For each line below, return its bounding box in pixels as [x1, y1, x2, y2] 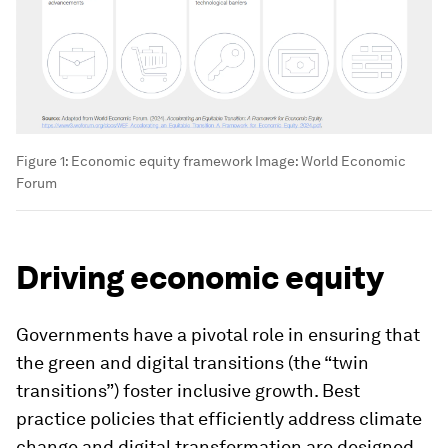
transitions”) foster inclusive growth [16, 380, 314, 402]
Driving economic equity [16, 258, 384, 298]
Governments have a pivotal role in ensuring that [16, 324, 420, 346]
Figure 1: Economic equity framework [16, 153, 252, 170]
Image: [252, 153, 301, 170]
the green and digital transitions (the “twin [16, 352, 369, 374]
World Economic [301, 153, 406, 170]
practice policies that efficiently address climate [16, 408, 422, 430]
